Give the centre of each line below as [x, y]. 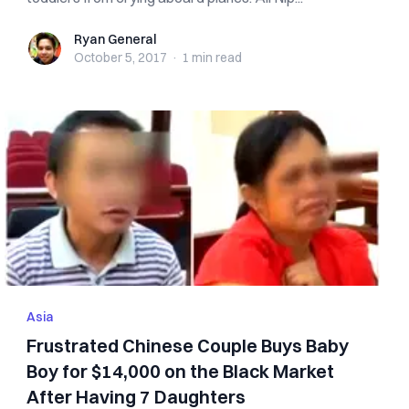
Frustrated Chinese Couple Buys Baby [188, 346]
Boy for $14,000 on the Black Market [181, 371]
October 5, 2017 [121, 58]
